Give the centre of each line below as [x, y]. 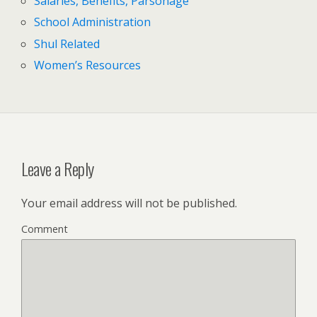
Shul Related [67, 44]
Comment [45, 229]
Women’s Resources [88, 65]
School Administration [93, 22]
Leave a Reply [58, 168]
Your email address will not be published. [129, 203]
